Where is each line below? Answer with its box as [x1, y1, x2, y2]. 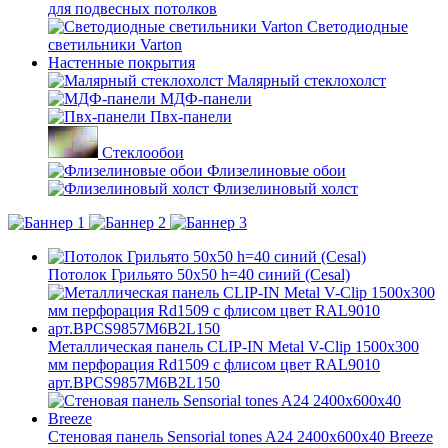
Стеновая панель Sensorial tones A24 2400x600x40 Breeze [48, 428, 433, 445]
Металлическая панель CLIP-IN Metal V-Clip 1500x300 [48, 338, 419, 355]
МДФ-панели [160, 90, 252, 107]
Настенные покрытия [48, 54, 195, 71]
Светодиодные [307, 18, 408, 35]
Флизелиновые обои [207, 162, 346, 179]
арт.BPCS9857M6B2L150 [48, 374, 220, 391]
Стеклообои [102, 144, 184, 161]
